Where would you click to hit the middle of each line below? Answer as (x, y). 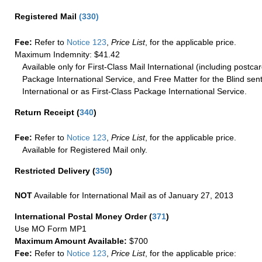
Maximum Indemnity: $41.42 (67, 54)
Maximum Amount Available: (71, 241)
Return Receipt (46, 112)
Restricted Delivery (54, 171)
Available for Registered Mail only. (85, 150)
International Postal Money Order (82, 216)
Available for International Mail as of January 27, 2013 (133, 195)
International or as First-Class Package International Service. (135, 91)
